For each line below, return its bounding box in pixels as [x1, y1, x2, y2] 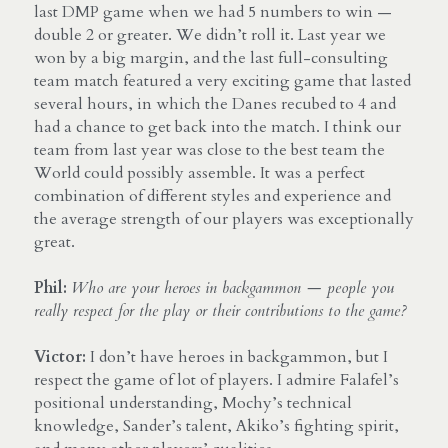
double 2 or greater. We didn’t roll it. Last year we [34, 23, 386, 46]
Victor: [34, 345, 90, 368]
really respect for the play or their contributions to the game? [34, 299, 407, 322]
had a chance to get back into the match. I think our [34, 115, 401, 138]
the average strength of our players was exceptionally [34, 207, 414, 230]
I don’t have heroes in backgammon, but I [90, 345, 388, 368]
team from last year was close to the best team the [34, 138, 385, 161]
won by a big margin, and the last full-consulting [34, 46, 388, 69]
